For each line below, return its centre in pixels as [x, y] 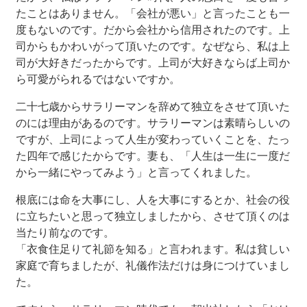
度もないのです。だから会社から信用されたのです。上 [153, 29]
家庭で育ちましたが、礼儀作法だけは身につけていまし [153, 265]
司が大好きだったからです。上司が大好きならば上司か [153, 62]
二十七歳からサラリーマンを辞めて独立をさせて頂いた [153, 106]
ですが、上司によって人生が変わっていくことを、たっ [153, 139]
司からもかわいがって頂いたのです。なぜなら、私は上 [153, 46]
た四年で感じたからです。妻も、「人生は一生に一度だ [153, 156]
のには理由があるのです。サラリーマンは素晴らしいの [153, 123]
